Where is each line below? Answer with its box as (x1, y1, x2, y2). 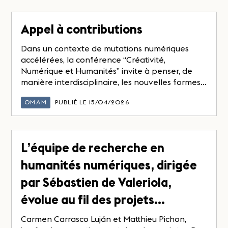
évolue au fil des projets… (21, 191, 165, 208)
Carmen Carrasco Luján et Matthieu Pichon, (21, 213, 187, 224)
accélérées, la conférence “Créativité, (21, 54, 166, 65)
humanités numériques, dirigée (21, 157, 197, 173)
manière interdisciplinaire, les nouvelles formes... (21, 77, 207, 88)
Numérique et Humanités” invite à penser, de (21, 66, 193, 76)
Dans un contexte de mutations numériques (21, 43, 189, 54)
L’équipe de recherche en (21, 139, 165, 156)
